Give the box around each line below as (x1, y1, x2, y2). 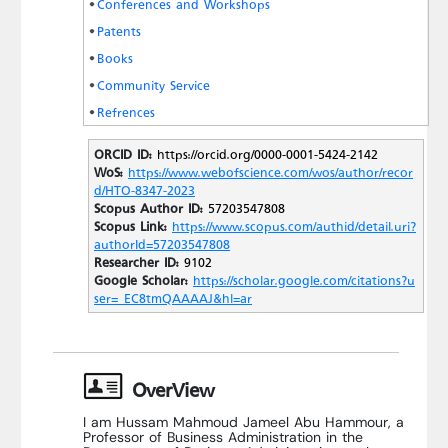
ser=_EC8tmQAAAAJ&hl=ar (94, 282, 252, 314)
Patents (97, 15, 141, 47)
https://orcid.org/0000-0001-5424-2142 (157, 138, 378, 170)
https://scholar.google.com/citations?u (193, 264, 415, 296)
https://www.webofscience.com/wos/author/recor (128, 156, 413, 188)
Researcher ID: (94, 246, 184, 278)
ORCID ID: (94, 138, 157, 170)
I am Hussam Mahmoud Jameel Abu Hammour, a (83, 408, 404, 436)
